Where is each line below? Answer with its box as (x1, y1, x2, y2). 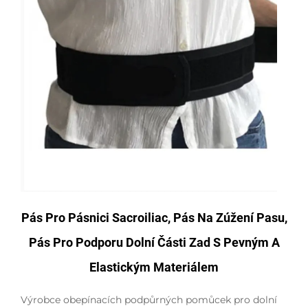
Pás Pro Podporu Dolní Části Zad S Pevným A (28, 235, 280, 250)
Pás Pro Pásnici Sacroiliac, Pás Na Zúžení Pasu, (21, 210, 287, 225)
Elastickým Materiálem (89, 260, 219, 275)
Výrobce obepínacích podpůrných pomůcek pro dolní (21, 294, 277, 307)
